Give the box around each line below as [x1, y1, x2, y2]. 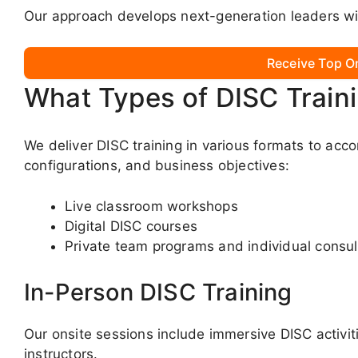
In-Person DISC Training [24, 278, 292, 307]
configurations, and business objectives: [24, 157, 290, 174]
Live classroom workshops [65, 197, 238, 214]
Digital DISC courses [65, 217, 197, 234]
